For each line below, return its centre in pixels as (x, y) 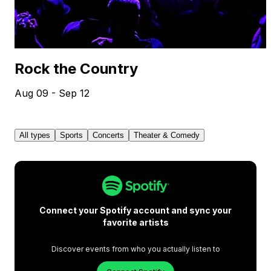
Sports (71, 135)
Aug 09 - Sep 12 (52, 93)
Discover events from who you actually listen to (135, 249)
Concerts (108, 135)
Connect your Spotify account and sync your (135, 210)
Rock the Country (76, 68)
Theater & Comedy (167, 135)
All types (35, 135)
